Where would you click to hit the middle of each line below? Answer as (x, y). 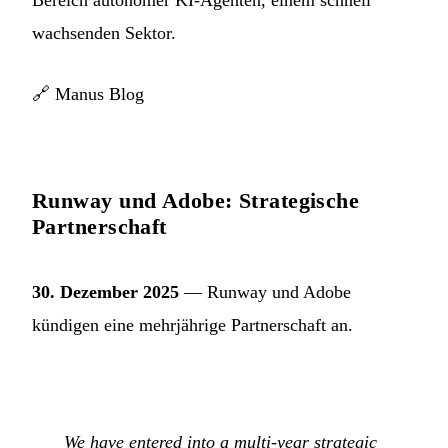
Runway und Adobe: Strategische (196, 201)
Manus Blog (99, 94)
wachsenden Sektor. (104, 33)
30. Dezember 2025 (105, 292)
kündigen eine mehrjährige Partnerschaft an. (192, 325)
